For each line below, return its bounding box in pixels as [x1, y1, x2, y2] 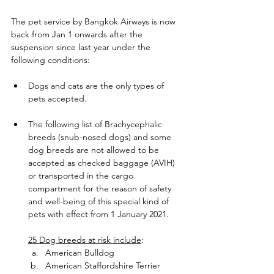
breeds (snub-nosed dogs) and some [28, 131, 174, 143]
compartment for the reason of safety [28, 183, 174, 194]
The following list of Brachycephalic [28, 119, 165, 130]
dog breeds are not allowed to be [28, 144, 161, 156]
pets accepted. [28, 93, 87, 105]
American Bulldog [45, 247, 114, 259]
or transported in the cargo [28, 170, 136, 182]
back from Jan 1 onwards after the [11, 29, 145, 40]
